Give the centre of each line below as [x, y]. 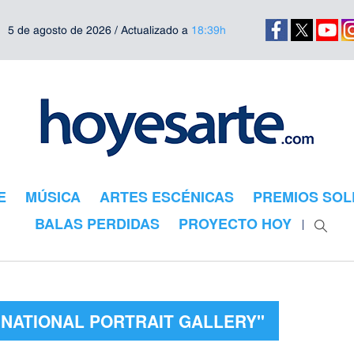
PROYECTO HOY [235, 224]
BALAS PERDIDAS [97, 224]
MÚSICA [53, 197]
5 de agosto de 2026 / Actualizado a [99, 30]
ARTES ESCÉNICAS [166, 197]
